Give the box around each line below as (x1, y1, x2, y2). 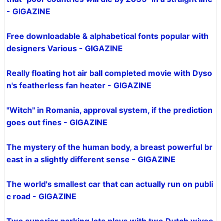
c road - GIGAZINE (6, 191, 76, 201)
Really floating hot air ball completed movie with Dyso (6, 68, 212, 78)
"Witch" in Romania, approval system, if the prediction (6, 105, 213, 115)
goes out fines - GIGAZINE (6, 117, 108, 127)
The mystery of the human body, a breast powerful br (6, 142, 213, 152)
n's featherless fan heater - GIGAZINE (6, 80, 151, 90)
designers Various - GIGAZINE (6, 43, 123, 53)
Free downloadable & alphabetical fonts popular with (6, 31, 209, 41)
